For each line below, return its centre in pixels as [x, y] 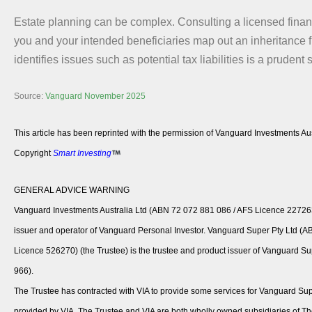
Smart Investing [82, 153]
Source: [30, 96]
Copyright [33, 153]
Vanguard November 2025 [95, 96]
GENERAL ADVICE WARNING [72, 190]
